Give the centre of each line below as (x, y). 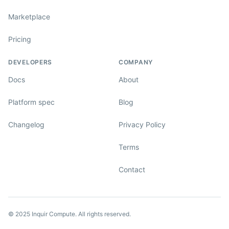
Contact (132, 169)
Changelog (26, 124)
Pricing (20, 39)
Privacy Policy (142, 124)
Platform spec (31, 102)
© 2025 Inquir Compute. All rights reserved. (70, 214)
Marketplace (29, 16)
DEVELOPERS (30, 62)
